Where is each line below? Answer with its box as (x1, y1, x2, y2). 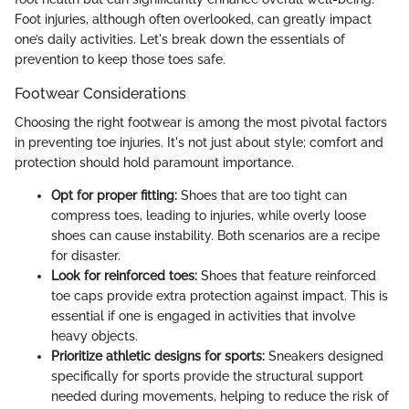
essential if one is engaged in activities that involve (51, 309, 355, 324)
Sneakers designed (265, 349, 383, 364)
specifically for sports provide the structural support (51, 369, 363, 384)
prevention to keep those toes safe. (15, 52, 225, 67)
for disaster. (51, 248, 121, 264)
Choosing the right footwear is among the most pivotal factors (15, 115, 387, 131)
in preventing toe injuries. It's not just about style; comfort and (15, 135, 383, 151)
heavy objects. (51, 329, 138, 344)
